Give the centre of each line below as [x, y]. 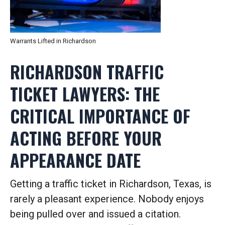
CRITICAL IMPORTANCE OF [100, 116]
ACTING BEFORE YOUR [86, 138]
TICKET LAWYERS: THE [85, 94]
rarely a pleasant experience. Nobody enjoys [107, 199]
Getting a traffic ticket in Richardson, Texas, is [111, 184]
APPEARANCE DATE [75, 160]
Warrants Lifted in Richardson [53, 41]
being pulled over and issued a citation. [95, 214]
